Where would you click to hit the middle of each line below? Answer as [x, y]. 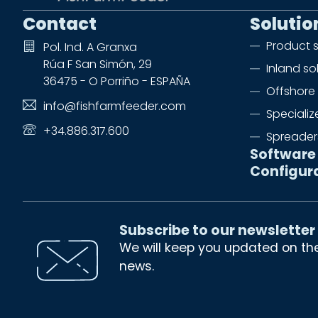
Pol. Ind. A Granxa [90, 48]
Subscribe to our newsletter [217, 231]
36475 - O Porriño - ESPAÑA [116, 82]
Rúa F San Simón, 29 [97, 65]
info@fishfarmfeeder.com [114, 106]
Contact [60, 24]
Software [283, 155]
